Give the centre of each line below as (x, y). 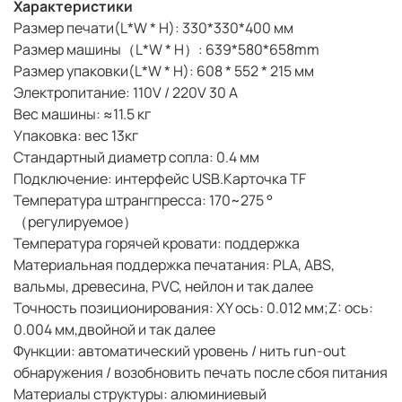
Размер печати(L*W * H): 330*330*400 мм (153, 28)
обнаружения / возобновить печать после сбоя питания (201, 373)
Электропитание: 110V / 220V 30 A (126, 93)
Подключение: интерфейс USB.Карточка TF (160, 179)
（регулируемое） (75, 222)
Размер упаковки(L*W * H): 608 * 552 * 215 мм (164, 71)
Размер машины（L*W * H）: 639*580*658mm (166, 50)
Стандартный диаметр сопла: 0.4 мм (136, 157)
